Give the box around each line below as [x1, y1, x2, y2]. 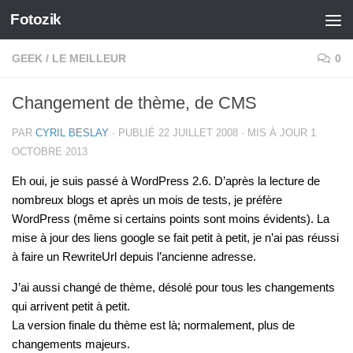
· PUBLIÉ [112, 127, 158, 139]
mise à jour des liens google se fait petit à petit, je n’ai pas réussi [12, 231, 339, 244]
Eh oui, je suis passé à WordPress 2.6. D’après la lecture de [12, 174, 320, 188]
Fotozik [10, 11, 61, 28]
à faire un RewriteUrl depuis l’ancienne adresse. [12, 250, 256, 263]
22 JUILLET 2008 [158, 127, 238, 139]
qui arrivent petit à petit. [12, 299, 130, 313]
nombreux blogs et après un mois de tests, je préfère [12, 193, 282, 206]
